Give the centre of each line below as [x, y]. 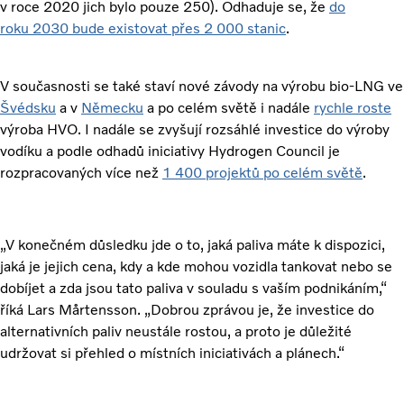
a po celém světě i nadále [229, 108]
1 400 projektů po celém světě [262, 173]
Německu [112, 108]
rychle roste [353, 108]
